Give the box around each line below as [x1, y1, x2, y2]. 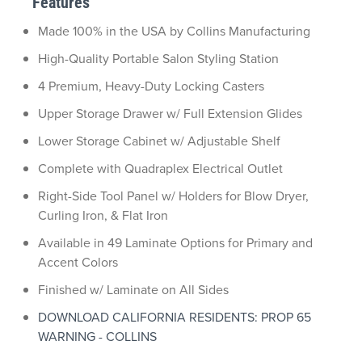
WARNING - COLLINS [38, 327, 157, 346]
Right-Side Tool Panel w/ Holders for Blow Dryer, [38, 187, 309, 205]
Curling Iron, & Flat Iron [38, 206, 168, 225]
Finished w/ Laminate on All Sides [38, 280, 229, 299]
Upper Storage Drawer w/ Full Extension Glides [38, 104, 302, 123]
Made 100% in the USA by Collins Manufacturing [38, 22, 310, 40]
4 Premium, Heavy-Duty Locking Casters [38, 77, 264, 95]
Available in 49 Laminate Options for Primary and [38, 234, 313, 252]
